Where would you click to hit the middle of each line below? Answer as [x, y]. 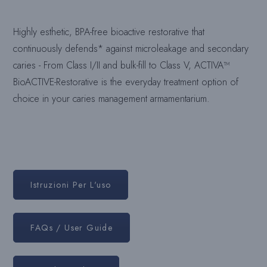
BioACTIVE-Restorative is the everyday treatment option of [126, 82]
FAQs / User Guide [72, 227]
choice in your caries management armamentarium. [112, 98]
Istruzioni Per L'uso [71, 184]
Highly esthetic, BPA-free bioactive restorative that [109, 32]
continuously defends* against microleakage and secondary [131, 48]
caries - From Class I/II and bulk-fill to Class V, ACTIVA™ [122, 65]
